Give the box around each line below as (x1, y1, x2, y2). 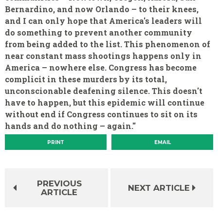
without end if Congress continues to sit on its (5, 109, 198, 120)
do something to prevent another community (5, 27, 192, 38)
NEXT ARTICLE (127, 182, 190, 193)
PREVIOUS (36, 178, 82, 188)
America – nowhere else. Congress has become (5, 62, 197, 73)
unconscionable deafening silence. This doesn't (5, 86, 202, 96)
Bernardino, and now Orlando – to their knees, (5, 4, 199, 15)
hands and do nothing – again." (5, 121, 136, 131)
